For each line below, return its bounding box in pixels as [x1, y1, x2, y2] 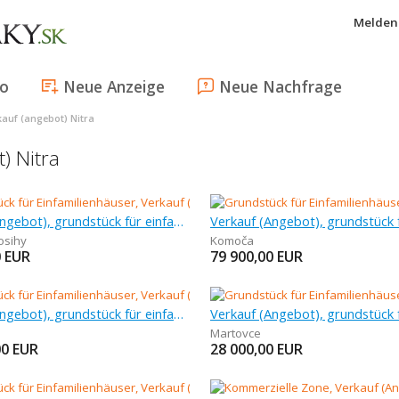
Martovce [209, 325, 261, 341]
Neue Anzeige [63, 76, 165, 97]
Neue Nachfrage [219, 76, 342, 97]
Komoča [209, 232, 254, 248]
